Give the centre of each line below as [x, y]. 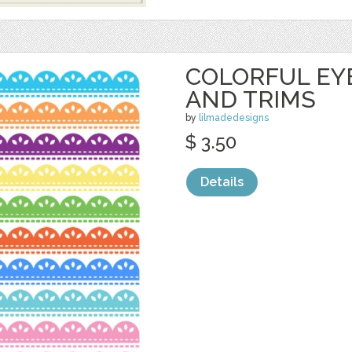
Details [222, 182]
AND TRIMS [251, 99]
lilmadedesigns [234, 118]
